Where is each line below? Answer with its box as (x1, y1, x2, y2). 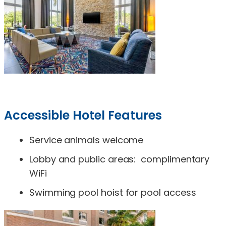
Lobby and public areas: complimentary (29, 152, 210, 165)
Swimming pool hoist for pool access (29, 186, 196, 199)
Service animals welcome (29, 133, 144, 146)
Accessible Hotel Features (4, 106, 162, 124)
